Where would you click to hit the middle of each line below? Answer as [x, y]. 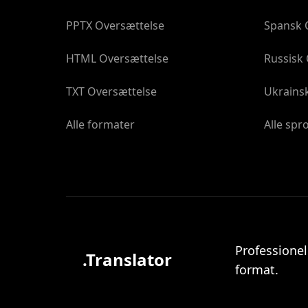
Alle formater [100, 124]
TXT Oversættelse [111, 91]
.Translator [127, 260]
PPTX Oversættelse [115, 25]
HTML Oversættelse [117, 58]
